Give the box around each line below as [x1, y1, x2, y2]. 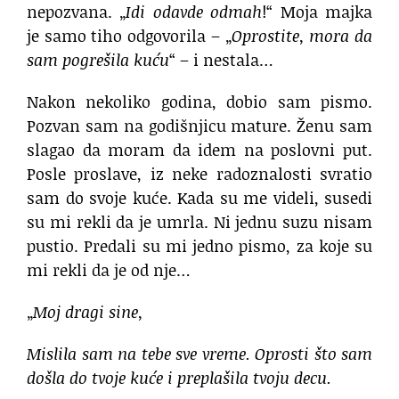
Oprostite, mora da [231, 24, 373, 48]
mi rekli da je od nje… [27, 258, 191, 282]
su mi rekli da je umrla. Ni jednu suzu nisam [27, 210, 372, 234]
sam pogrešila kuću [27, 48, 169, 72]
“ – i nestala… [169, 48, 273, 72]
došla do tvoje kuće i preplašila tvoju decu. [27, 366, 331, 390]
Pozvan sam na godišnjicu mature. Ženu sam [27, 114, 372, 138]
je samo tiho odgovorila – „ [27, 24, 232, 48]
